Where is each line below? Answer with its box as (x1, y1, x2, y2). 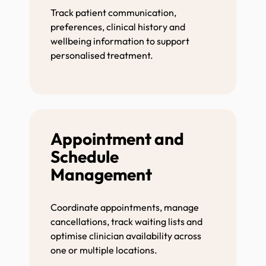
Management (50, 163, 161, 185)
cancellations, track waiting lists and (50, 215, 202, 227)
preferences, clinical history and (50, 20, 185, 33)
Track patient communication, (50, 6, 176, 18)
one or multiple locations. (50, 243, 159, 256)
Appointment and (50, 128, 184, 149)
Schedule (50, 145, 119, 167)
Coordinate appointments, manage (50, 201, 199, 213)
